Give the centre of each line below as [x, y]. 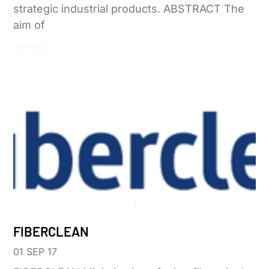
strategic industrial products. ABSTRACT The [129, 8]
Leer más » [32, 47]
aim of [29, 25]
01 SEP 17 [35, 251]
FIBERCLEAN [51, 231]
